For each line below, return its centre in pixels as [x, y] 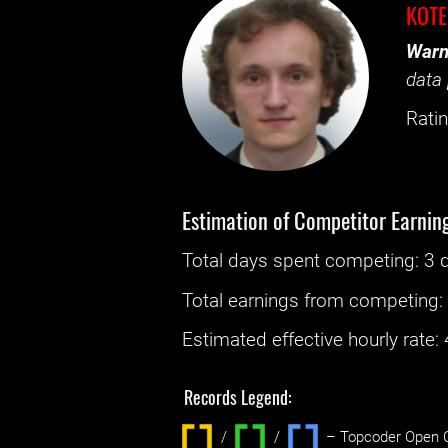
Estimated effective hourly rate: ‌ [313, 339]
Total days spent [254, 261]
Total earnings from [266, 300]
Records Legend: [238, 396]
